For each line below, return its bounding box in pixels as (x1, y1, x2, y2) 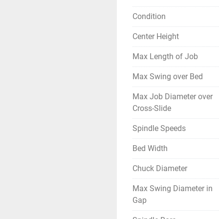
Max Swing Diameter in (132, 184, 213, 193)
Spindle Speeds (132, 124, 186, 133)
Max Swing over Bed (132, 72, 203, 81)
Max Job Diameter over (132, 92, 213, 101)
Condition (132, 12, 166, 21)
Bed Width (132, 144, 168, 153)
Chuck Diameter (132, 164, 187, 173)
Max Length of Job (132, 52, 198, 61)
